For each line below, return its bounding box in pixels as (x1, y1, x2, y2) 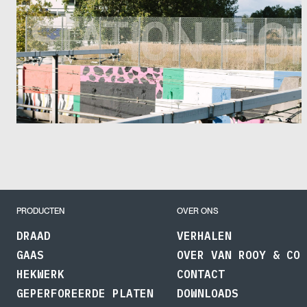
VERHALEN (177, 228, 232, 243)
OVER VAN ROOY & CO (177, 247, 300, 262)
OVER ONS (177, 206, 219, 216)
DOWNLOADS (177, 286, 238, 300)
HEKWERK (16, 267, 64, 281)
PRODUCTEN (16, 206, 65, 216)
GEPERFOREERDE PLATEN (16, 286, 153, 300)
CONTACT (177, 267, 225, 281)
